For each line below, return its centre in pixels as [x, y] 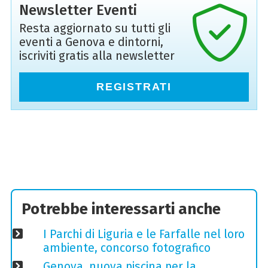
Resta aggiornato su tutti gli [95, 28]
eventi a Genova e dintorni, [91, 42]
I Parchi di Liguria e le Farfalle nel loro [144, 234]
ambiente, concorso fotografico [127, 248]
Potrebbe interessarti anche [121, 209]
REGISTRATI [134, 86]
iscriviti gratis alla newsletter [97, 56]
